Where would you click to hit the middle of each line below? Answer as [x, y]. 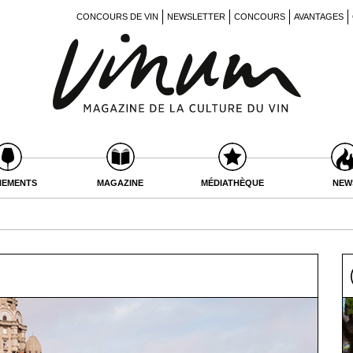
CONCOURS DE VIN [117, 17]
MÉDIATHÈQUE [233, 183]
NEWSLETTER [196, 17]
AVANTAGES [319, 17]
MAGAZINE [121, 183]
